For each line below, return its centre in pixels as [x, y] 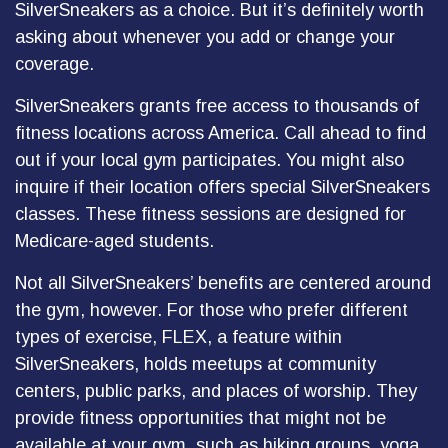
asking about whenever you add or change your [205, 37]
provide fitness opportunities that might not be [200, 418]
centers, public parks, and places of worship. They [216, 391]
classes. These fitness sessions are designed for [210, 214]
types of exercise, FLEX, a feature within [178, 337]
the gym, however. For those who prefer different [211, 310]
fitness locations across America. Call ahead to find [220, 133]
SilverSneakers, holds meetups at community [195, 364]
